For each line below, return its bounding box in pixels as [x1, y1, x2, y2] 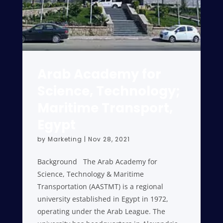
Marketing [47, 135, 82, 143]
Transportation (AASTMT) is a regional [37, 182, 163, 191]
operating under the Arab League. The [37, 207, 165, 216]
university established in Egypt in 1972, [37, 194, 168, 204]
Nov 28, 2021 [88, 135, 130, 143]
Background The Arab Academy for [37, 157, 157, 166]
